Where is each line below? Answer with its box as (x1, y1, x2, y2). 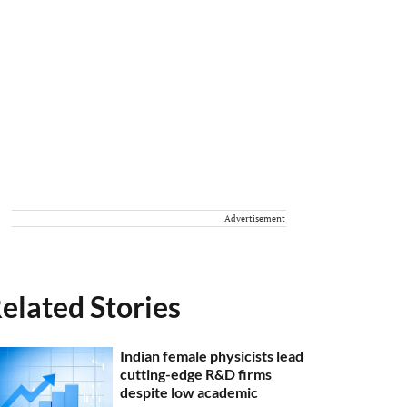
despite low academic (120, 383, 259, 401)
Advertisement (224, 213, 285, 224)
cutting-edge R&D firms (120, 365, 273, 382)
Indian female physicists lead (120, 347, 304, 364)
